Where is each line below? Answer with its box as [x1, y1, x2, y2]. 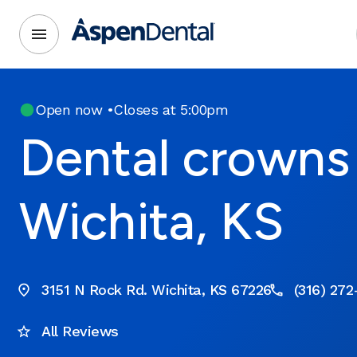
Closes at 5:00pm [113, 101, 228, 118]
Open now [35, 101, 102, 118]
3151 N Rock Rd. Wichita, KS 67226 [41, 281, 272, 298]
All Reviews [41, 323, 119, 339]
